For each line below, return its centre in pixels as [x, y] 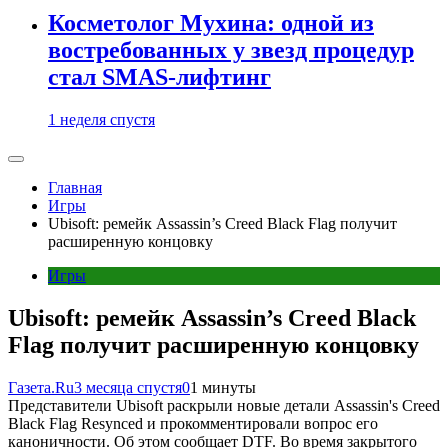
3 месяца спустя [128, 387]
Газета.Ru [41, 387]
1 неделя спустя [101, 119]
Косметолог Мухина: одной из [211, 23]
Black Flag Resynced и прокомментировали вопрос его [193, 423]
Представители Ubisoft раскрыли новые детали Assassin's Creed [224, 405]
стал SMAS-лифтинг [159, 77]
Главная [75, 187]
